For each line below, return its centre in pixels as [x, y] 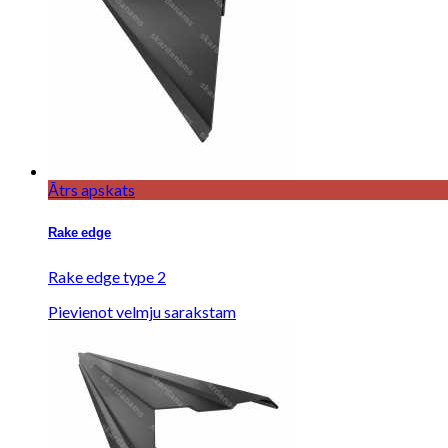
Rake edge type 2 [107, 277]
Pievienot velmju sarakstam [142, 312]
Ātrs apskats [91, 189]
